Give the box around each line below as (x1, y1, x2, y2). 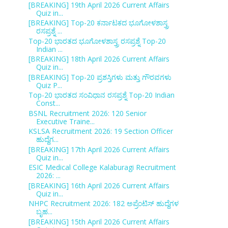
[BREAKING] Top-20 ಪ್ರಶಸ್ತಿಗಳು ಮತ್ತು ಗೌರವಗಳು (28, 72, 172, 82)
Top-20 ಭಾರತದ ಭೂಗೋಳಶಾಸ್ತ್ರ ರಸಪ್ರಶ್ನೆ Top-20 (28, 36, 166, 46)
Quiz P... (36, 80, 62, 90)
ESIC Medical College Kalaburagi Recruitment (28, 162, 176, 172)
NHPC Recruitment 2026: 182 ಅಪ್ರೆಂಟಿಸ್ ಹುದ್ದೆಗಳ (28, 198, 179, 208)
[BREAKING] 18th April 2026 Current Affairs (28, 54, 169, 64)
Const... (36, 98, 60, 108)
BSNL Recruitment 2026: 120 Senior (28, 108, 147, 118)
